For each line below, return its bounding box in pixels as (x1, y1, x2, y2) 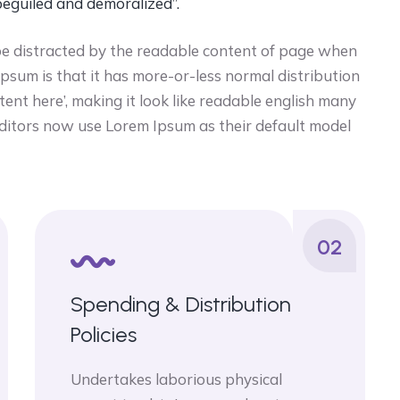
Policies (71, 321, 137, 347)
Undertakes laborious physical (71, 370, 282, 388)
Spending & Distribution (71, 291, 291, 317)
